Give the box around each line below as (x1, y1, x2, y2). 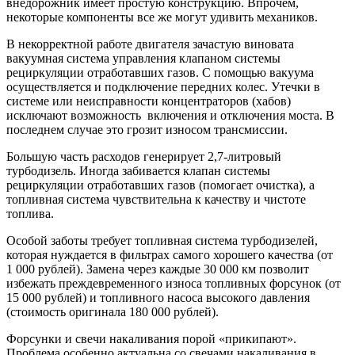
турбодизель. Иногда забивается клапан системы (6, 163, 270, 177)
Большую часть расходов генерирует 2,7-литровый (6, 149, 281, 163)
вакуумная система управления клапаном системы (6, 51, 281, 65)
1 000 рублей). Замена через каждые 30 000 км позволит (6, 261, 309, 276)
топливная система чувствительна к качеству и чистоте (6, 192, 306, 206)
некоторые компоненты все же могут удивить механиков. (6, 10, 318, 24)
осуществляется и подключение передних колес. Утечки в (6, 79, 320, 94)
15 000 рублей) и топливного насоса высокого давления (6, 290, 310, 304)
